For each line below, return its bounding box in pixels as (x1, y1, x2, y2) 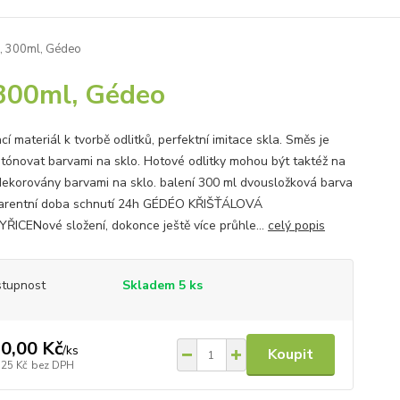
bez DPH (30, 357, 74, 372)
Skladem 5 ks (121, 277, 203, 294)
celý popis (267, 217, 325, 234)
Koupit (267, 345, 313, 364)
